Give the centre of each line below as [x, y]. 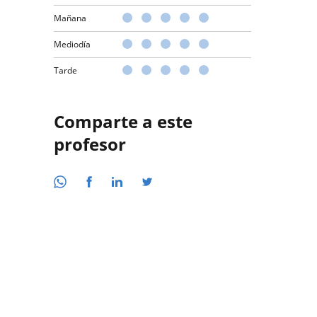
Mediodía [72, 44]
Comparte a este [123, 121]
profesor [90, 144]
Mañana [70, 18]
